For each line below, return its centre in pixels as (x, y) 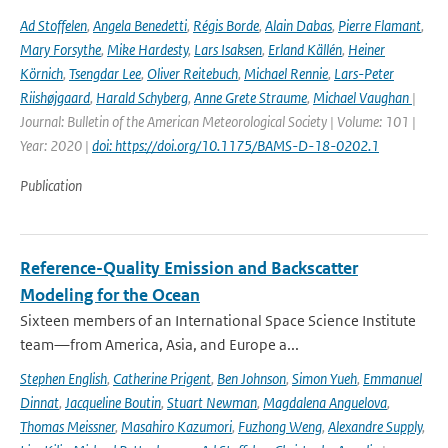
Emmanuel (392, 378)
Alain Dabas (298, 25)
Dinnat (39, 402)
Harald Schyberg (142, 97)
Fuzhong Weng (280, 426)
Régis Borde (226, 25)
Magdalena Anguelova (325, 402)
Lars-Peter (364, 73)
